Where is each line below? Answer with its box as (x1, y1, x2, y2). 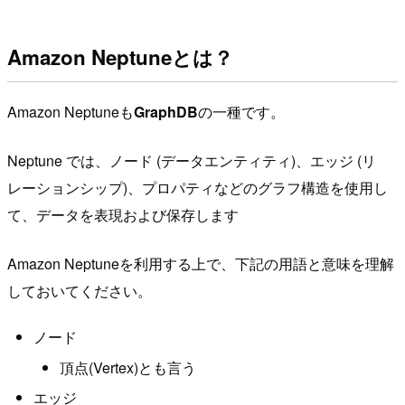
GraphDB (134, 100, 198, 122)
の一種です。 (198, 100, 285, 122)
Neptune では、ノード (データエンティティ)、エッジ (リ (7, 149, 376, 171)
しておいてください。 (7, 279, 152, 301)
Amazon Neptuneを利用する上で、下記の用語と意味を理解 (7, 252, 394, 274)
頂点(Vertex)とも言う (59, 356, 196, 378)
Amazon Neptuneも (7, 100, 134, 122)
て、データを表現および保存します (7, 203, 239, 225)
